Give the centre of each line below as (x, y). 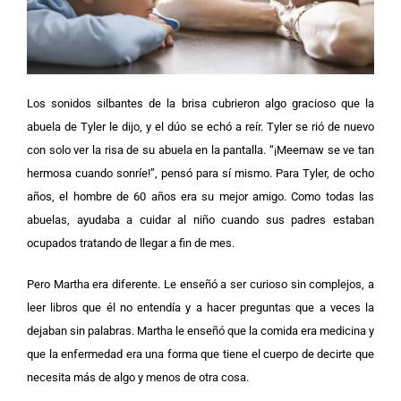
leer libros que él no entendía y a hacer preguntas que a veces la (200, 307)
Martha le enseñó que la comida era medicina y (256, 330)
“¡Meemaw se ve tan (322, 149)
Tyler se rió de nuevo (320, 126)
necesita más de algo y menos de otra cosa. (138, 377)
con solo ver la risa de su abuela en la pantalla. (149, 149)
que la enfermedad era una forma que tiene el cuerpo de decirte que (200, 354)
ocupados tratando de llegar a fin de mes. (131, 243)
